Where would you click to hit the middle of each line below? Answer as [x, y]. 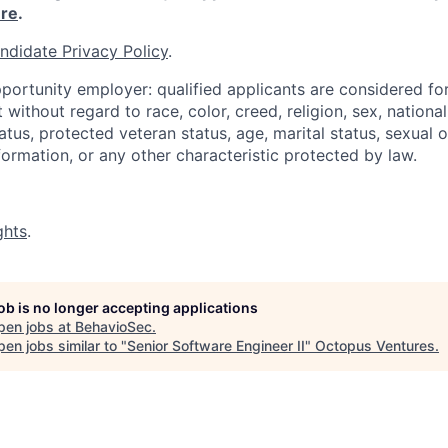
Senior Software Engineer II [216, 345]
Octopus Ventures [375, 345]
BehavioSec [113, 326]
